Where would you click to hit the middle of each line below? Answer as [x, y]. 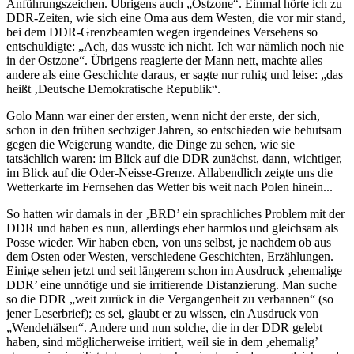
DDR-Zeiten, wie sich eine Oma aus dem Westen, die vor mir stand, [176, 17]
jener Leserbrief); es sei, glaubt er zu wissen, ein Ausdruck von [162, 313]
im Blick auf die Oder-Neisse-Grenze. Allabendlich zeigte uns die [169, 172]
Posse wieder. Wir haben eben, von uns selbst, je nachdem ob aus [169, 242]
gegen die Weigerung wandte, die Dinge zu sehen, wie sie [151, 144]
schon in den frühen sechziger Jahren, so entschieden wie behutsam [174, 130]
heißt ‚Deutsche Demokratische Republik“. [113, 88]
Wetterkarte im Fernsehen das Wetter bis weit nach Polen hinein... [169, 186]
